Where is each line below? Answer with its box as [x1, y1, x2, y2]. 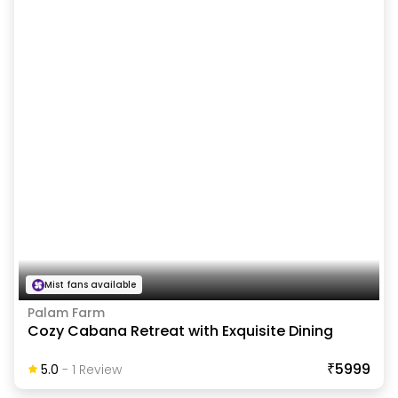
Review [75, 361, 122, 379]
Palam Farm [27, 304, 105, 322]
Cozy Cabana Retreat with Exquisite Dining [27, 321, 333, 342]
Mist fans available [44, 278, 136, 292]
